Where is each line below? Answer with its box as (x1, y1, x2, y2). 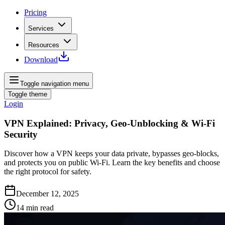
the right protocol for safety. (4, 167, 91, 176)
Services (28, 25, 54, 32)
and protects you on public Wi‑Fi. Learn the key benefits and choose (4, 158, 220, 167)
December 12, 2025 (16, 189, 79, 198)
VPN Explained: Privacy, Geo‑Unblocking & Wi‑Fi (4, 118, 215, 129)
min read (26, 203, 54, 212)
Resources (28, 41, 59, 49)
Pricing (24, 8, 47, 17)
